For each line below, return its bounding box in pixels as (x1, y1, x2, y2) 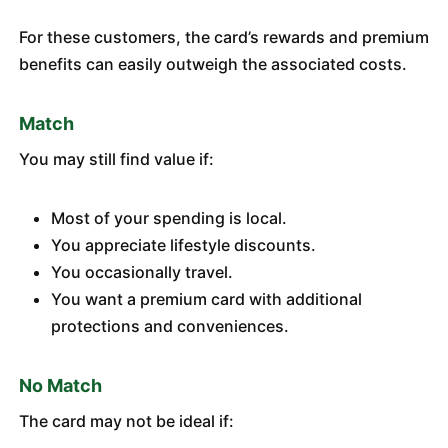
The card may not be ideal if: (18, 411, 234, 431)
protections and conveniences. (50, 316, 289, 336)
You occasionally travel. (50, 262, 233, 282)
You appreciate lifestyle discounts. (50, 235, 316, 255)
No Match (18, 375, 102, 396)
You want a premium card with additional (50, 289, 362, 309)
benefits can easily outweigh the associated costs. (18, 54, 407, 74)
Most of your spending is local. (50, 208, 287, 228)
